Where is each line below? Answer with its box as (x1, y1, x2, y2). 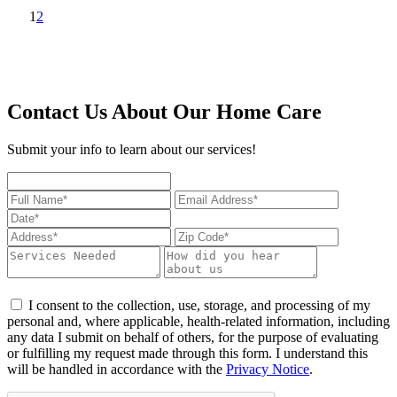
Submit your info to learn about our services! (7, 141, 256, 157)
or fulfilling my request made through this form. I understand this (7, 345, 368, 361)
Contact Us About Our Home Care (7, 99, 322, 123)
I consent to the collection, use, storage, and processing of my (25, 297, 370, 313)
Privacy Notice (226, 361, 309, 377)
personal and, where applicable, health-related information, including (7, 313, 390, 329)
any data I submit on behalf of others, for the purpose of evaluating (7, 329, 378, 345)
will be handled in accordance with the (7, 361, 226, 377)
